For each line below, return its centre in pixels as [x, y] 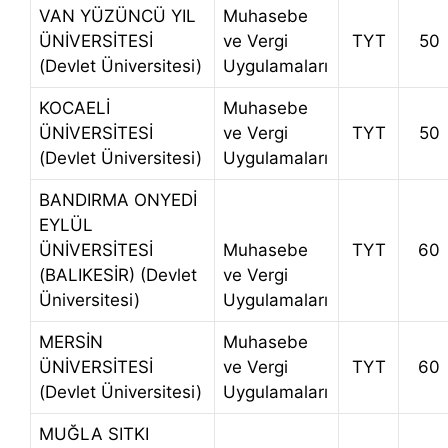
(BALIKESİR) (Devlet [118, 275]
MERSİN [71, 342]
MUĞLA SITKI [94, 434]
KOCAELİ [74, 108]
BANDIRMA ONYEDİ [118, 200]
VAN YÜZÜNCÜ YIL [117, 16]
